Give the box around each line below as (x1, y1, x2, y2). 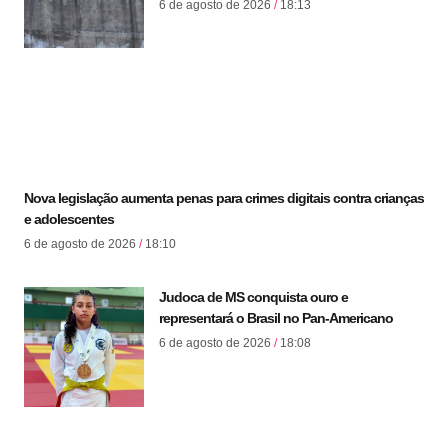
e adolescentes (24, 210, 114, 227)
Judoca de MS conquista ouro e (159, 288, 348, 305)
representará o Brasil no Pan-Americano (159, 309, 393, 326)
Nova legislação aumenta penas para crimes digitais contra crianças (24, 189, 424, 206)
